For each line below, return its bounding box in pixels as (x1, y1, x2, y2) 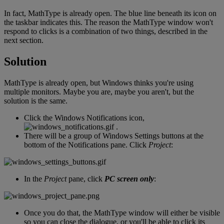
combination (71, 27, 110, 36)
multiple (4, 87, 29, 96)
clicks (39, 27, 57, 36)
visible (199, 208, 220, 217)
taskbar (15, 18, 38, 27)
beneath (157, 9, 182, 18)
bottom (24, 140, 46, 149)
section (19, 36, 41, 45)
